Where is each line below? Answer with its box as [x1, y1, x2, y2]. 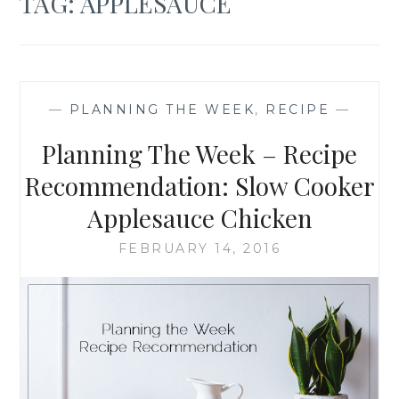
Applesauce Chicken [86, 200, 313, 234]
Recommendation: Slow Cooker [24, 168, 375, 202]
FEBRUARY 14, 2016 [118, 240, 281, 256]
